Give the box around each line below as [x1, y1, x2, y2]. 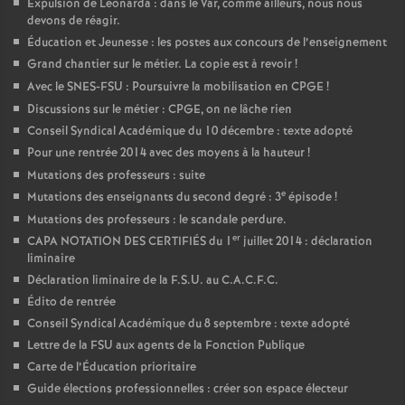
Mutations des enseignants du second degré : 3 [27, 189, 281, 207]
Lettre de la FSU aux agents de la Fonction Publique [27, 337, 305, 355]
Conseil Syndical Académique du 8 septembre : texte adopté [27, 316, 350, 334]
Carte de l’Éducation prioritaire [27, 359, 196, 377]
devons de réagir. [27, 13, 120, 31]
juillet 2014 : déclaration [240, 233, 372, 251]
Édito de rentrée [27, 294, 116, 312]
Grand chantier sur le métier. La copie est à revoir [27, 56, 292, 74]
